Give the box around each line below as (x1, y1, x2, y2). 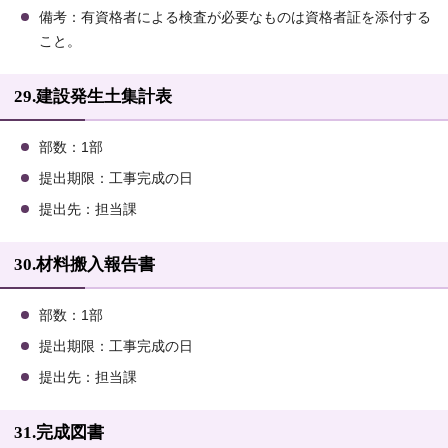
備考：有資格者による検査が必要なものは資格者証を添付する (39, 10, 431, 26)
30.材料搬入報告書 (14, 255, 155, 275)
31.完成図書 (14, 423, 104, 443)
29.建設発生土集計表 (14, 87, 172, 107)
